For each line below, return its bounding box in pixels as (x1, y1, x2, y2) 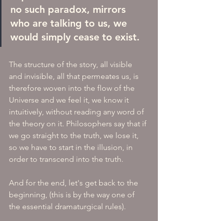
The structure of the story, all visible (9, 60, 134, 69)
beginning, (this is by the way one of (9, 190, 137, 199)
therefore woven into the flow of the (9, 83, 137, 93)
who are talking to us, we (10, 17, 130, 29)
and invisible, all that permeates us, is (9, 72, 141, 81)
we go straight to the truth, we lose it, (9, 131, 141, 140)
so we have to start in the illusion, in (9, 143, 135, 152)
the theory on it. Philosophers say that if (9, 119, 148, 128)
